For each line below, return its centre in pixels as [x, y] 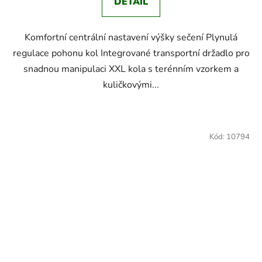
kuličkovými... [131, 85]
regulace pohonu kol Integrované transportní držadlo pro [131, 54]
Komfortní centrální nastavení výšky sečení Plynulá [131, 38]
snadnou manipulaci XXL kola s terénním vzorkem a [131, 69]
